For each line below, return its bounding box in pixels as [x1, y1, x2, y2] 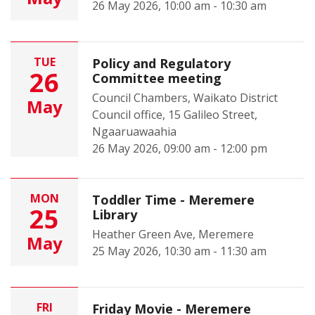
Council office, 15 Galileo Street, [92, 107, 257, 122]
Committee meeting [92, 70, 221, 86]
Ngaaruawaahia [92, 124, 176, 139]
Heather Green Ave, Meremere [92, 226, 254, 242]
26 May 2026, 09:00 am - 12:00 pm [92, 141, 267, 156]
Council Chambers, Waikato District [92, 90, 278, 105]
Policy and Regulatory [92, 55, 231, 72]
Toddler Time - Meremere [92, 191, 255, 208]
